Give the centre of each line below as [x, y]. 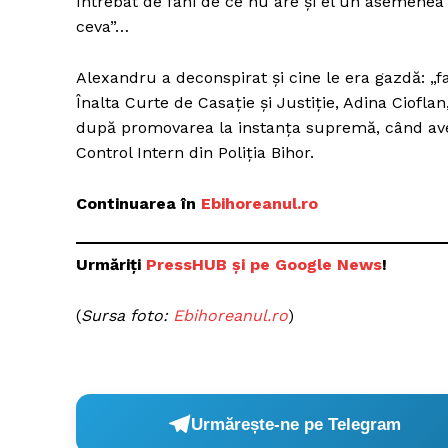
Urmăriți [111, 265]
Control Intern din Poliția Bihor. [195, 153]
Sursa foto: [127, 316]
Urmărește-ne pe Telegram [296, 424]
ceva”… [102, 27]
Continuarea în [138, 204]
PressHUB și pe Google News [264, 265]
